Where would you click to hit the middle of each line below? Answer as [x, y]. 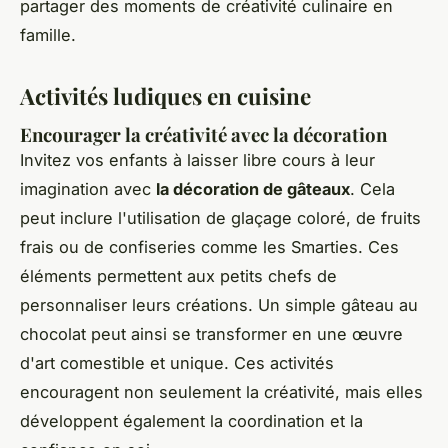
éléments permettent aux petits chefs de [178, 275]
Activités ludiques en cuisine [165, 96]
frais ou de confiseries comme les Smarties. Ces [209, 246]
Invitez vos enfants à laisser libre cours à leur [197, 159]
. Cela [372, 188]
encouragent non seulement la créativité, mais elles [221, 391]
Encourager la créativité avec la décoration [203, 134]
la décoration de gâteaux [253, 188]
